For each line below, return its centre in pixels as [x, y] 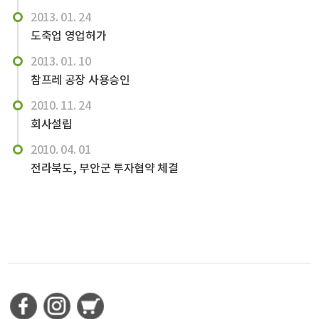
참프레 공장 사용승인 [80, 80]
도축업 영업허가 [68, 36]
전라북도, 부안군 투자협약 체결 [104, 168]
